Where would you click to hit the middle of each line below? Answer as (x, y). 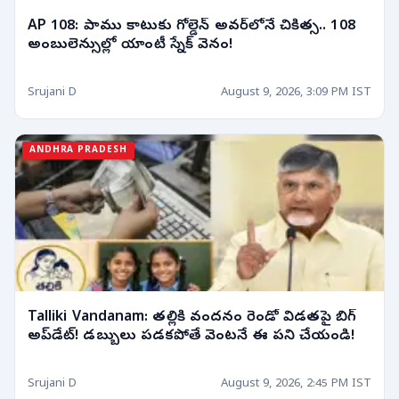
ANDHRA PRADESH (78, 150)
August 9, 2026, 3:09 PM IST (296, 94)
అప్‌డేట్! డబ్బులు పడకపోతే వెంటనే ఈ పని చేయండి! (191, 336)
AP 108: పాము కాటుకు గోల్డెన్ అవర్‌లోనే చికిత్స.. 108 (191, 27)
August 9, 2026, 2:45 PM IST (296, 385)
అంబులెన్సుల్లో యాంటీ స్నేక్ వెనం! (130, 46)
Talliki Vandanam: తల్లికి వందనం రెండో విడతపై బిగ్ (192, 318)
